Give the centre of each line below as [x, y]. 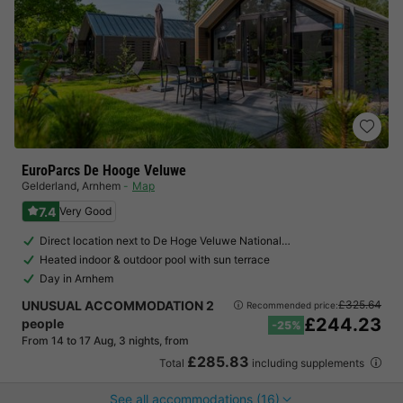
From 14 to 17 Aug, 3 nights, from [105, 340]
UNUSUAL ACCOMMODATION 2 [118, 305]
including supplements [308, 363]
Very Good [85, 211]
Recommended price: [292, 304]
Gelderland [49, 186]
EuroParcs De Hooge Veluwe [104, 170]
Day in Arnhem [76, 278]
